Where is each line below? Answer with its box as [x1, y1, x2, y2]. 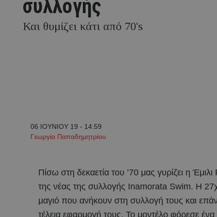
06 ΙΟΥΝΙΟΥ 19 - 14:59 [31, 123, 102, 130]
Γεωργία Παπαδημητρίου [31, 133, 106, 140]
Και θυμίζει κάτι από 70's [23, 20, 143, 32]
